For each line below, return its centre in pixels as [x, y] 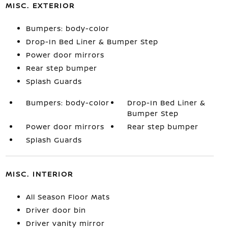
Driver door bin [56, 210]
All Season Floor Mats [68, 197]
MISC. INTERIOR [39, 174]
